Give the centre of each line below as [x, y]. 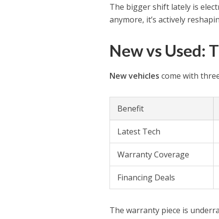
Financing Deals [146, 178]
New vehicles [135, 76]
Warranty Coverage [153, 155]
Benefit [131, 109]
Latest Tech [139, 132]
